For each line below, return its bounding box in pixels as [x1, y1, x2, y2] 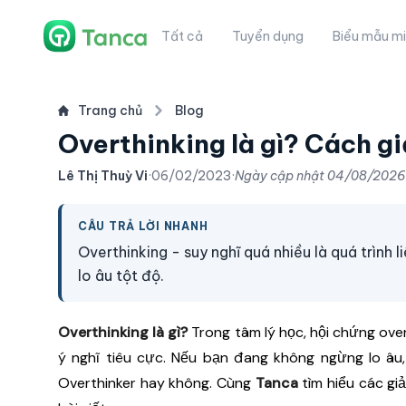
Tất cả [161, 28, 204, 44]
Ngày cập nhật [235, 168, 327, 184]
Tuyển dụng [232, 28, 304, 44]
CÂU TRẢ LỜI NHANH [78, 219, 208, 233]
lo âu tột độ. [78, 266, 164, 285]
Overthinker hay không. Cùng [58, 373, 256, 392]
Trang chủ [78, 102, 142, 119]
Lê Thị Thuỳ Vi [58, 168, 148, 184]
